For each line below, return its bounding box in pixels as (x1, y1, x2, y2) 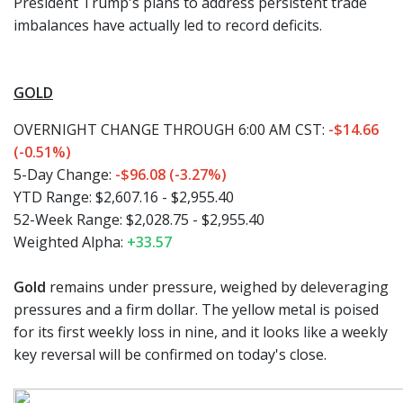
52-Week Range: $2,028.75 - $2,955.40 (13, 210, 264, 229)
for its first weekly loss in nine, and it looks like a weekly (13, 322, 388, 342)
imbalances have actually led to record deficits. (13, 15, 322, 35)
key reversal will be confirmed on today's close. (13, 345, 327, 364)
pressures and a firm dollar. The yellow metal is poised (13, 300, 379, 319)
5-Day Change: (13, 165, 112, 184)
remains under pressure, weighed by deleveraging (46, 277, 389, 297)
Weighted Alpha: (13, 232, 127, 252)
